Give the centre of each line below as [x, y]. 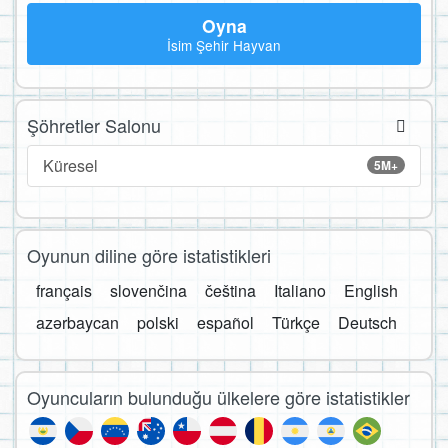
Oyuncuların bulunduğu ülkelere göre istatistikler [218, 396]
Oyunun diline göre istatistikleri [149, 254]
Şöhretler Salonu [94, 124]
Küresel [70, 165]
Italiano [300, 290]
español [225, 322]
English [371, 290]
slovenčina [148, 290]
